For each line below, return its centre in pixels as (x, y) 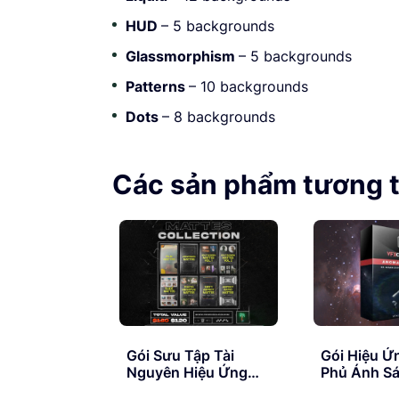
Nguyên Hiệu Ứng (187, 372)
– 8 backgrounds (219, 116)
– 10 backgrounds (248, 86)
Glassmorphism (182, 56)
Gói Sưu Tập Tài (180, 355)
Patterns (157, 86)
